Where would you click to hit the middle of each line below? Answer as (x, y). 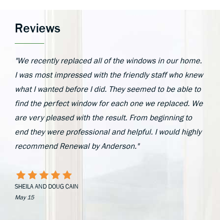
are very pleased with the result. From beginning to (103, 118)
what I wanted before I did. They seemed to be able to (108, 89)
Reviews (38, 28)
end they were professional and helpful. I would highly (108, 132)
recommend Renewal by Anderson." (77, 146)
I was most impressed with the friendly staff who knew (109, 75)
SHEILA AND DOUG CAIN (47, 186)
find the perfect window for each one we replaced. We (109, 103)
